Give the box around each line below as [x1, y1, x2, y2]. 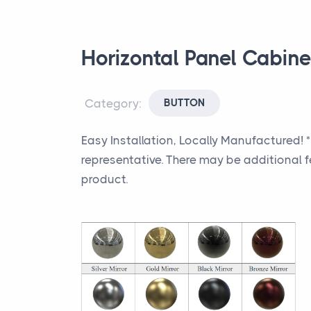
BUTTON [164, 96, 205, 109]
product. [81, 172, 128, 186]
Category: [85, 96, 142, 110]
